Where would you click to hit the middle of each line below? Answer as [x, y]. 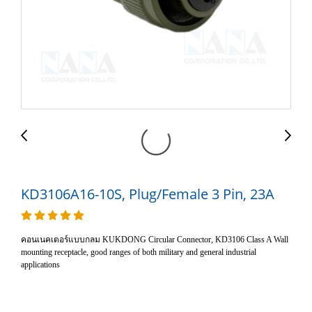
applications [40, 265]
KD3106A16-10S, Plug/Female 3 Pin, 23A [148, 194]
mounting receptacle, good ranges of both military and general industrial [139, 252]
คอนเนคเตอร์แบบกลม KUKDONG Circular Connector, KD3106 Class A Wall [155, 240]
